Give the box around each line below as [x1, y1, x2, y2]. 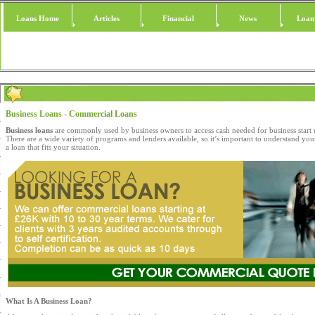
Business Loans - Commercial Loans [6, 109, 137, 119]
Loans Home [16, 14, 59, 22]
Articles [93, 14, 120, 22]
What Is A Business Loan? [6, 297, 92, 305]
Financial [162, 14, 194, 22]
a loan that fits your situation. [6, 143, 101, 151]
